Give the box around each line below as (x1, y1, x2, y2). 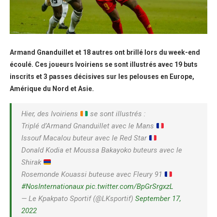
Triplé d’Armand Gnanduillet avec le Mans (21, 122, 156, 131)
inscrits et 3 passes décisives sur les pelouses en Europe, (10, 73, 194, 81)
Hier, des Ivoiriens (21, 109, 80, 119)
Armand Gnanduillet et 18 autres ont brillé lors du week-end (10, 48, 200, 57)
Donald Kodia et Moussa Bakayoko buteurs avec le (21, 146, 182, 155)
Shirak (21, 158, 43, 167)
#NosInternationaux (21, 182, 84, 191)
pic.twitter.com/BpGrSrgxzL (86, 182, 173, 191)
